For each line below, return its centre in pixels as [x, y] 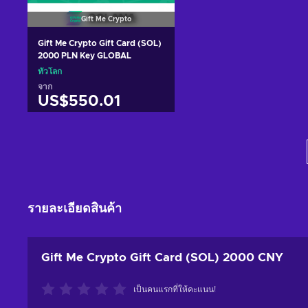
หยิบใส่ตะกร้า [101, 131]
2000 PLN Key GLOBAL [85, 55]
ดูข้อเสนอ [101, 155]
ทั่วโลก [50, 71]
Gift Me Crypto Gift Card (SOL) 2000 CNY [162, 257]
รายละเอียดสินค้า [75, 209]
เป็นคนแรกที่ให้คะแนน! [175, 289]
